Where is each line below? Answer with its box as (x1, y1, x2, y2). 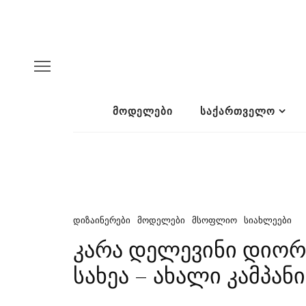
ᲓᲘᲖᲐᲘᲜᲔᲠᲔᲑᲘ (73, 215, 130, 225)
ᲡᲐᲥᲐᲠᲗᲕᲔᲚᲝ (199, 105, 275, 117)
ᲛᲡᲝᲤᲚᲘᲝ (192, 215, 237, 225)
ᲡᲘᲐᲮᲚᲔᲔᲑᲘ (244, 215, 292, 225)
